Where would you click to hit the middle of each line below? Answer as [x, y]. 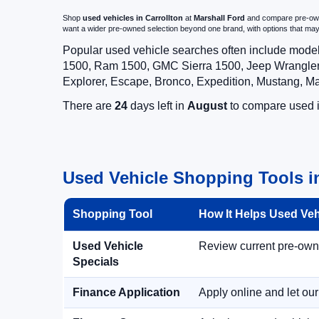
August [207, 106]
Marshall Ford [219, 18]
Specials [96, 262]
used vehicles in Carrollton [133, 18]
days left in [157, 106]
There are [89, 106]
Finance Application [126, 292]
